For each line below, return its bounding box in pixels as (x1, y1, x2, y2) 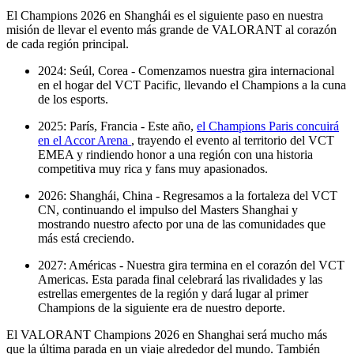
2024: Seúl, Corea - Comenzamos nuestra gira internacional (38, 63, 334, 77)
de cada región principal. (6, 36, 129, 51)
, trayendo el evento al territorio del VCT (131, 133, 334, 147)
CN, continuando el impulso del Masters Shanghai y (38, 202, 298, 217)
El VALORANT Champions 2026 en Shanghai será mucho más (6, 327, 327, 341)
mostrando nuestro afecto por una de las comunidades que (38, 217, 326, 231)
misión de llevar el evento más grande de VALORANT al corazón (6, 22, 337, 36)
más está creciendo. (38, 231, 134, 245)
